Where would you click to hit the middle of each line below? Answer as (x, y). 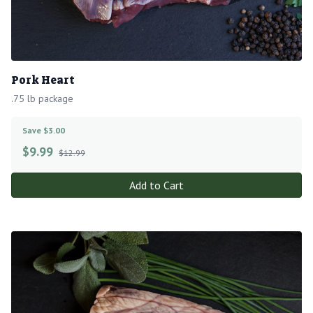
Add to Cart (156, 185)
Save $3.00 (44, 130)
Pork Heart (43, 80)
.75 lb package (42, 98)
